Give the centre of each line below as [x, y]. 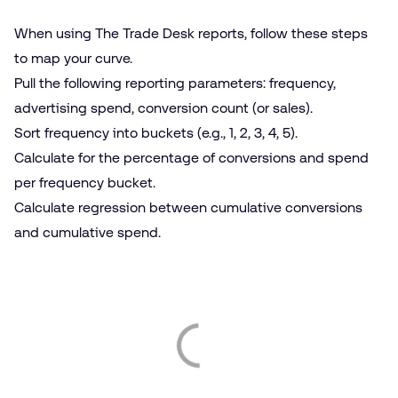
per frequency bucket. [85, 183]
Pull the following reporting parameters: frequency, [175, 84]
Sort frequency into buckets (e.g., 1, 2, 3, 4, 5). [156, 133]
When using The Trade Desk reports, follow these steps [191, 34]
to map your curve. [73, 59]
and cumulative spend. [88, 233]
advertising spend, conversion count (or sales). [163, 108]
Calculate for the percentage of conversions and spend [191, 158]
